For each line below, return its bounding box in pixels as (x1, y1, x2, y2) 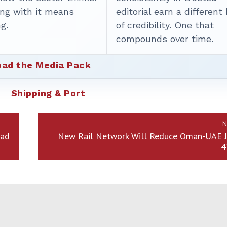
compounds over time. (116, 33, 214, 45)
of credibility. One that (116, 20, 214, 31)
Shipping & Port (11, 88, 86, 99)
